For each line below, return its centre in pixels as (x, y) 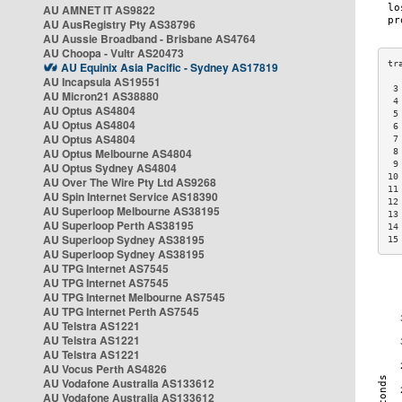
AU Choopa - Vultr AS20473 (114, 53)
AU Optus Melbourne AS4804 (118, 153)
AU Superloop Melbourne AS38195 (131, 211)
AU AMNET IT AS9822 (99, 10)
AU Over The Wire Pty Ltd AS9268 (130, 182)
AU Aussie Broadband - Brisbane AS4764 (149, 39)
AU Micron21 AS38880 (101, 96)
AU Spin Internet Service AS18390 (131, 197)
